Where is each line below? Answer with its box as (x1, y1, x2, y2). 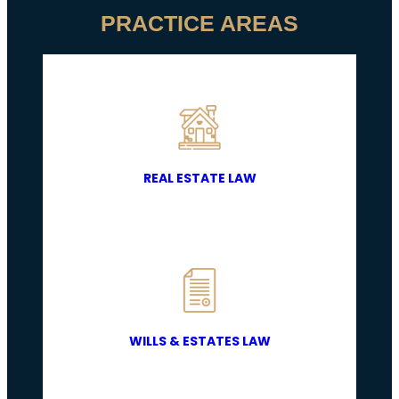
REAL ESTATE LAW (142, 169, 256, 187)
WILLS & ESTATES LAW (128, 332, 271, 350)
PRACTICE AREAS (101, 11, 298, 36)
